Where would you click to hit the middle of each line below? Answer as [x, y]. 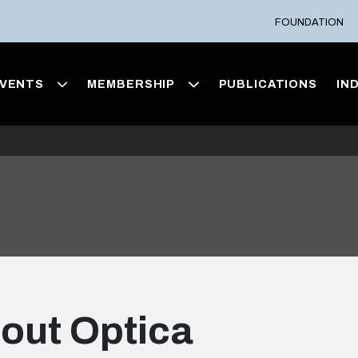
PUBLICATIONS [268, 84]
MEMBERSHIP [131, 84]
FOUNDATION [310, 22]
